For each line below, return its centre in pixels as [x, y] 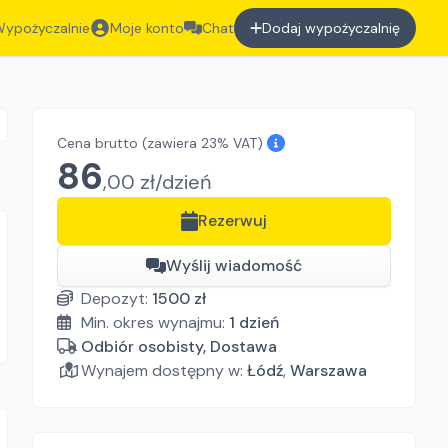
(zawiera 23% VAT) [202, 143]
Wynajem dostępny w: [162, 370]
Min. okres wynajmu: [155, 322]
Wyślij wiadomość [234, 265]
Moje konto [147, 28]
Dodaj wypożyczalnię [331, 28]
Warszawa [328, 370]
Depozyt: [116, 298]
